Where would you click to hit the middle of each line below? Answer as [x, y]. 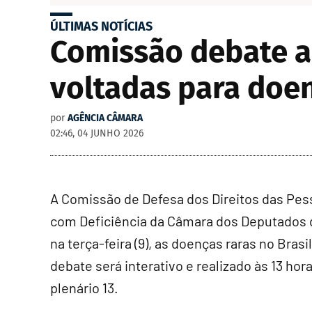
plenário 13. [84, 288]
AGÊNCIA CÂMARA [105, 118]
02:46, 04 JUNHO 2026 [97, 133]
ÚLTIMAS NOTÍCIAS [101, 26]
